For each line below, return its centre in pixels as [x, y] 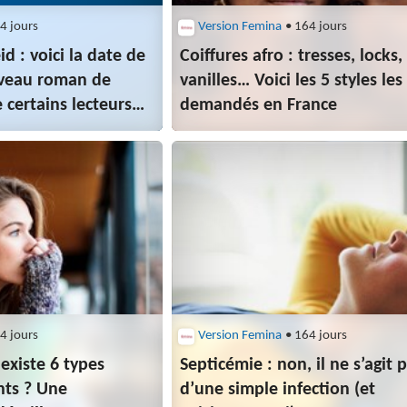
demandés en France [259, 106]
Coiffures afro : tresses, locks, [292, 57]
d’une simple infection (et [278, 390]
